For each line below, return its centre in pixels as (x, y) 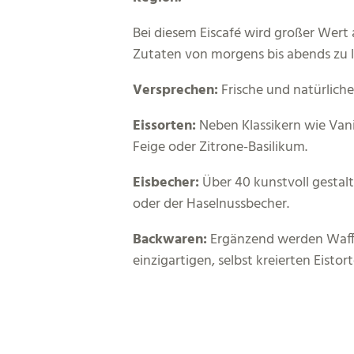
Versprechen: (175, 90)
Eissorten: (164, 126)
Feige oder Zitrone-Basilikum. (220, 147)
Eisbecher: (166, 183)
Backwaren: (170, 240)
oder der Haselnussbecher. (211, 204)
